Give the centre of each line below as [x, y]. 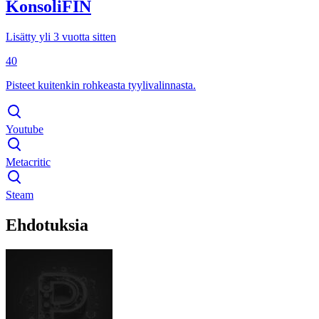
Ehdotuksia [47, 225]
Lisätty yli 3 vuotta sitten [61, 36]
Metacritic [28, 162]
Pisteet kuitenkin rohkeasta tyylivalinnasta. [101, 85]
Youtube [25, 129]
